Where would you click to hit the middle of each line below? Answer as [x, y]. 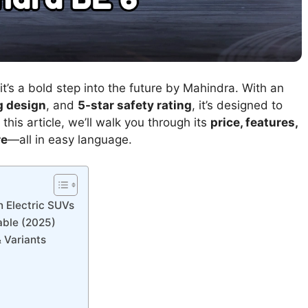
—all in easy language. [70, 139]
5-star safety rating [135, 105]
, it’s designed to [237, 105]
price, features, [254, 122]
